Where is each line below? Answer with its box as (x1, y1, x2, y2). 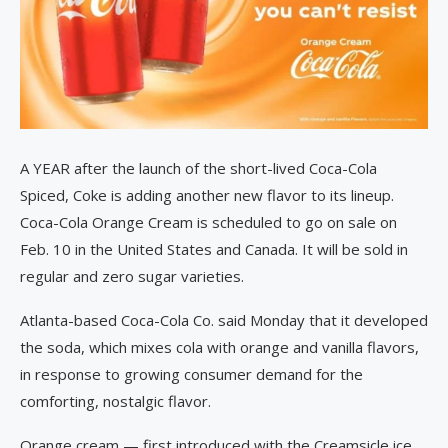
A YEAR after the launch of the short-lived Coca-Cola (20, 158, 377, 179)
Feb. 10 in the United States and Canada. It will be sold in (20, 239, 408, 260)
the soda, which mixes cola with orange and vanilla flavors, (20, 337, 419, 358)
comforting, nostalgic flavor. (20, 391, 211, 412)
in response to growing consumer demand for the (20, 364, 363, 385)
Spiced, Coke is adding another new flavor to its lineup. (20, 185, 394, 206)
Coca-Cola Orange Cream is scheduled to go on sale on (20, 212, 397, 233)
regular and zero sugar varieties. (20, 266, 244, 287)
